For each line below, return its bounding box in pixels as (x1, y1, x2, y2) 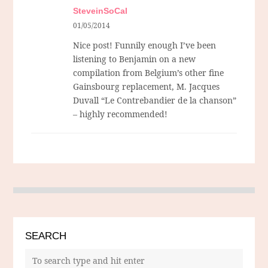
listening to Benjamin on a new (73, 53, 196, 65)
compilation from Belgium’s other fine (73, 67, 224, 79)
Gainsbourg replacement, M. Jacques (73, 81, 220, 93)
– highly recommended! (73, 108, 168, 120)
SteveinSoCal (73, 6, 128, 16)
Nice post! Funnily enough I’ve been (73, 39, 217, 51)
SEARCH (25, 230, 67, 242)
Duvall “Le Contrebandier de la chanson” (73, 95, 237, 106)
